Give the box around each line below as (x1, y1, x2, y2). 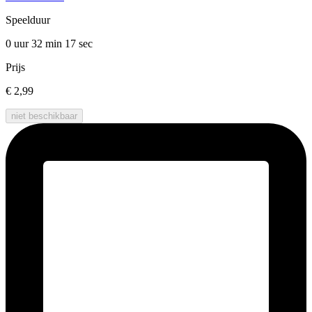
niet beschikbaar (11, 111, 77, 122)
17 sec (65, 38, 93, 50)
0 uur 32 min (6, 38, 65, 50)
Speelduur (6, 14, 50, 26)
